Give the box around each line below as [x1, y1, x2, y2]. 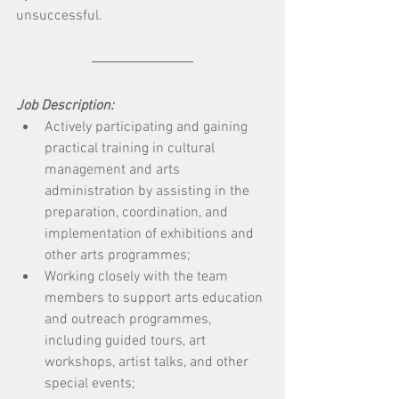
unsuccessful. [16, 7, 102, 25]
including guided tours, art [45, 332, 209, 350]
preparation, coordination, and [45, 204, 232, 222]
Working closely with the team [45, 268, 232, 286]
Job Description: [16, 97, 114, 115]
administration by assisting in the [45, 183, 253, 200]
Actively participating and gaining [45, 118, 251, 136]
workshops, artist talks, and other [45, 354, 252, 371]
